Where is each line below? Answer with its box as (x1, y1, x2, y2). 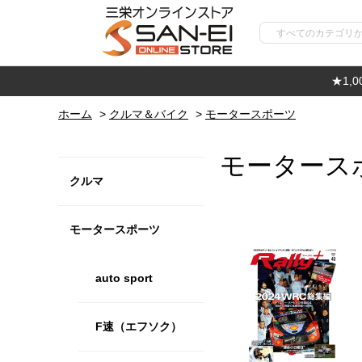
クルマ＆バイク (109, 107, 188, 120)
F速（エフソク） (95, 320, 182, 333)
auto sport (95, 271, 153, 284)
